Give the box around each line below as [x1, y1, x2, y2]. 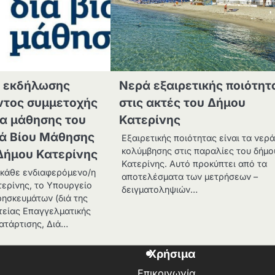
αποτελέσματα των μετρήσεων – [122, 171, 258, 182]
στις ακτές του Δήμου [119, 95, 246, 110]
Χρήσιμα [149, 247, 196, 260]
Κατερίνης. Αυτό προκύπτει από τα [122, 158, 268, 169]
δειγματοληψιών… [122, 184, 198, 195]
